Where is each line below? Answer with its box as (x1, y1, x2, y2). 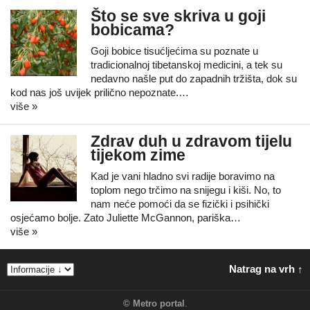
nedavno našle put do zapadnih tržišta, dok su (91, 73, 297, 84)
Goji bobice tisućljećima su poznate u (91, 45, 258, 57)
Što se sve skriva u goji (91, 8, 266, 25)
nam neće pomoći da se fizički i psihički (91, 198, 269, 210)
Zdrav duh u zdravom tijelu (91, 133, 292, 150)
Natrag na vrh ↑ (229, 263, 303, 275)
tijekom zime (91, 147, 185, 164)
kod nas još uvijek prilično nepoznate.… (10, 86, 189, 98)
